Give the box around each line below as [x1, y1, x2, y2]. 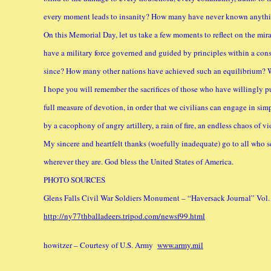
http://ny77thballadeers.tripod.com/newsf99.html [44, 211, 205, 221]
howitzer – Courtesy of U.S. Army [44, 240, 157, 250]
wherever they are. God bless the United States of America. [44, 156, 233, 167]
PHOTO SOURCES [44, 174, 105, 185]
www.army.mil [157, 240, 203, 250]
